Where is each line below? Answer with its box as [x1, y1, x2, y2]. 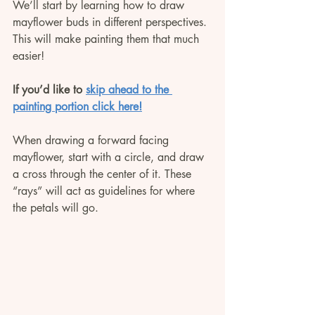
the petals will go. [13, 200, 98, 215]
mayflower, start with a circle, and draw [13, 149, 207, 165]
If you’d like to [13, 82, 86, 97]
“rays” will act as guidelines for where [13, 183, 198, 198]
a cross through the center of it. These [13, 166, 195, 181]
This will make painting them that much [13, 31, 202, 46]
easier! [13, 48, 44, 63]
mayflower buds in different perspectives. [13, 14, 210, 30]
